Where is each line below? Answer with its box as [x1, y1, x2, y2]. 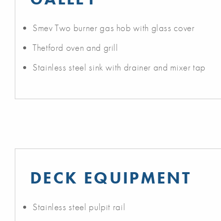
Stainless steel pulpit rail [33, 201, 126, 214]
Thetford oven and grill [33, 41, 118, 54]
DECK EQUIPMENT [30, 167, 192, 189]
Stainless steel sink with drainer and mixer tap [33, 61, 206, 74]
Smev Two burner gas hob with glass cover [33, 22, 195, 35]
